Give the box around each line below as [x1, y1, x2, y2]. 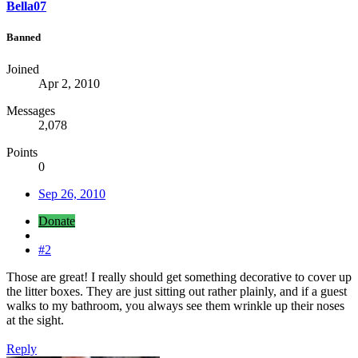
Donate [38, 213, 75, 228]
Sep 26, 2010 [38, 186, 105, 201]
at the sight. [6, 312, 64, 327]
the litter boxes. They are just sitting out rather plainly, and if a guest [6, 284, 347, 298]
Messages [6, 103, 55, 117]
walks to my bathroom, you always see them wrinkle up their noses [6, 298, 344, 312]
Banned [6, 31, 41, 44]
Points [6, 145, 38, 159]
